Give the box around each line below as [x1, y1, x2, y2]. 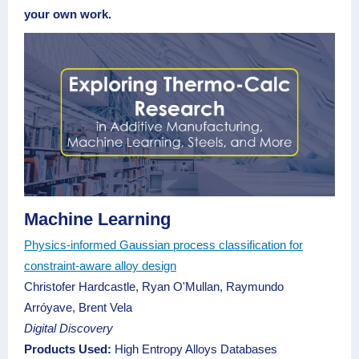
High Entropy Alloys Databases [111, 342, 277, 356]
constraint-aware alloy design [24, 259, 176, 272]
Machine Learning [24, 209, 171, 229]
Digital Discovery [24, 321, 113, 335]
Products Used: [24, 342, 111, 356]
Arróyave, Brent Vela [24, 301, 132, 314]
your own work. [24, 7, 111, 21]
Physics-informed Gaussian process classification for [24, 238, 303, 252]
